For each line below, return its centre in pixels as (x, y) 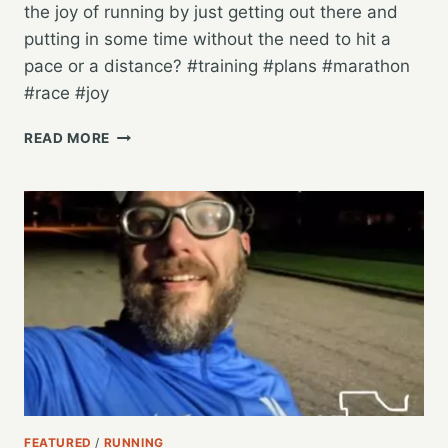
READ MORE (67, 137)
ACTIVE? (141, 363)
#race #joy (66, 92)
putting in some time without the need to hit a (207, 38)
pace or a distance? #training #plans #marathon (217, 65)
